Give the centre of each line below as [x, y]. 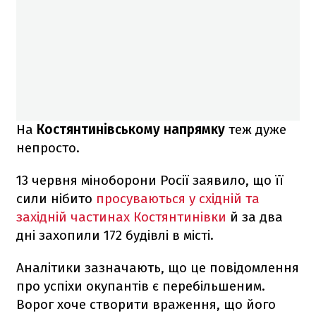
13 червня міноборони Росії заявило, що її [150, 180]
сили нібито [54, 198]
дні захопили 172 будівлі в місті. [115, 235]
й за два [255, 217]
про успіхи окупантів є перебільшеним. [141, 286]
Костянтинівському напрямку [131, 129]
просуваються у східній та [176, 198]
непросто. [48, 147]
